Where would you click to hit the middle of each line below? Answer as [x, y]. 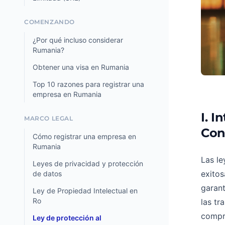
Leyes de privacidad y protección [88, 163]
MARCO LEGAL [49, 118]
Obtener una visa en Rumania [81, 67]
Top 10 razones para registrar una [88, 84]
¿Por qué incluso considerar [78, 40]
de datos [47, 174]
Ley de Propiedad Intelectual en [85, 191]
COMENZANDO [49, 22]
